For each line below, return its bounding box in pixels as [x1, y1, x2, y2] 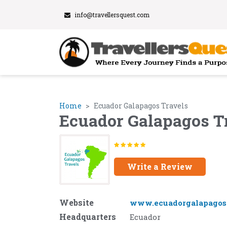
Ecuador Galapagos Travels [94, 101, 188, 110]
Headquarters [59, 211, 116, 222]
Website [59, 197, 94, 208]
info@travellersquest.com [74, 11, 149, 19]
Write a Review [127, 161, 193, 172]
